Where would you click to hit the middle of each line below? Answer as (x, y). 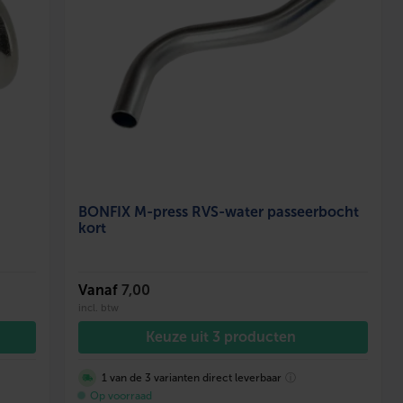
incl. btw (99, 307)
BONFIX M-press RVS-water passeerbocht (219, 211)
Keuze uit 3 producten (221, 336)
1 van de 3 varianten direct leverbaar (192, 377)
